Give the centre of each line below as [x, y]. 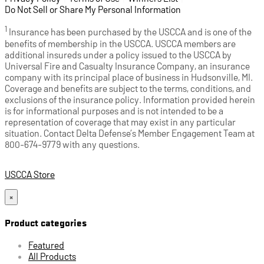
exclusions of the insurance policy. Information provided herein [130, 99]
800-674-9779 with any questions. [72, 144]
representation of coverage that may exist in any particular [120, 121]
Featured [46, 245]
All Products [52, 256]
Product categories [46, 222]
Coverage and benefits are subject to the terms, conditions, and [128, 88]
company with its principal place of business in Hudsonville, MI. [129, 77]
